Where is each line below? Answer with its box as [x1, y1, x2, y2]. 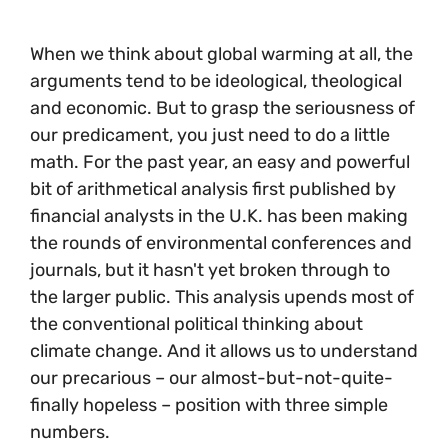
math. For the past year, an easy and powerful [30, 150, 410, 173]
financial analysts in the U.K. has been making [30, 204, 408, 227]
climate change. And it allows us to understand [30, 339, 418, 362]
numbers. [30, 420, 110, 443]
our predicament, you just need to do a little [30, 123, 390, 146]
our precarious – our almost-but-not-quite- [30, 366, 393, 389]
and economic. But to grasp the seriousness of [30, 96, 415, 119]
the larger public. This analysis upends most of [30, 285, 414, 308]
